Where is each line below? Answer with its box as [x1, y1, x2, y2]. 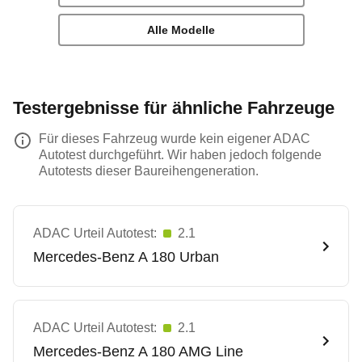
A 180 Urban [138, 249, 219, 265]
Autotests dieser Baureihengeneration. [39, 164, 259, 178]
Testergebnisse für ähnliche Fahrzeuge [13, 98, 335, 118]
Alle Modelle [147, 23, 215, 36]
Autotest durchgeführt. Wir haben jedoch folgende [39, 148, 322, 162]
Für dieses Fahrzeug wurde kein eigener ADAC [39, 132, 310, 145]
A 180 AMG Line [138, 343, 243, 360]
